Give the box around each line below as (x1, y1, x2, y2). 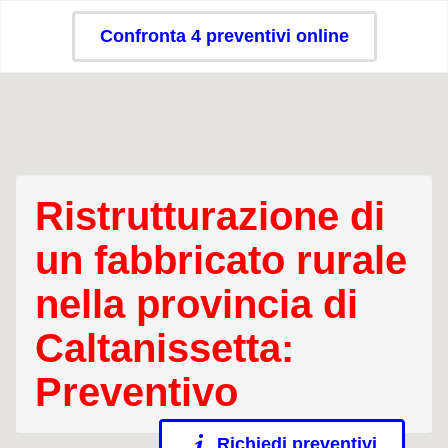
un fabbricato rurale (35, 238, 407, 282)
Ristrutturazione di (35, 194, 385, 238)
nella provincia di (35, 282, 358, 326)
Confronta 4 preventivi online (99, 26, 349, 46)
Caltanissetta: (35, 326, 294, 370)
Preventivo (35, 370, 238, 414)
